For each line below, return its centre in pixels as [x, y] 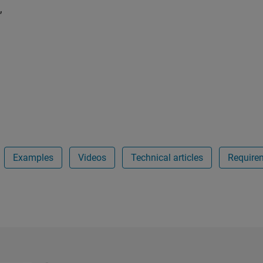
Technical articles [167, 157]
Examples [33, 157]
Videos [92, 157]
